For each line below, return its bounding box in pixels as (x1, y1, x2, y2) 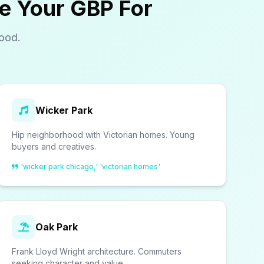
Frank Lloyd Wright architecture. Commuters (11, 246, 181, 256)
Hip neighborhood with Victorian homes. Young (11, 130, 194, 140)
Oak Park (35, 221, 78, 233)
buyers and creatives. (11, 141, 96, 151)
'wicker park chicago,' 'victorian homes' (20, 162, 160, 171)
